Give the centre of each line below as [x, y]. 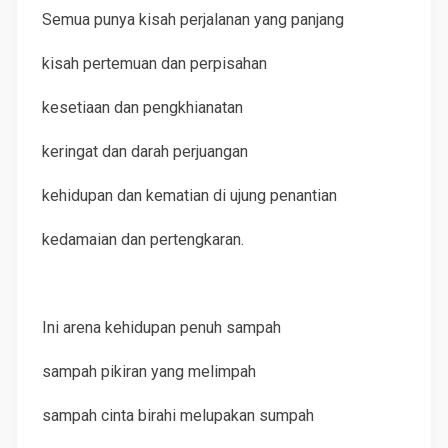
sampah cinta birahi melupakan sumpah [178, 415]
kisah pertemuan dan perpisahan [155, 63]
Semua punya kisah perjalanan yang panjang [193, 19]
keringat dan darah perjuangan [145, 151]
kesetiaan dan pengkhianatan [143, 107]
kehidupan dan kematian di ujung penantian [190, 195]
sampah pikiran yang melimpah [149, 371]
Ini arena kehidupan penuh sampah [162, 327]
